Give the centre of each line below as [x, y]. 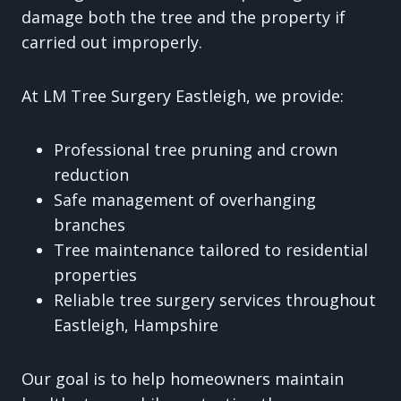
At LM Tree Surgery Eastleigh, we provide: [183, 96]
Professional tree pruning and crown [196, 149]
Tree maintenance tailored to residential [211, 250]
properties [95, 275]
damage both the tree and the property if [183, 17]
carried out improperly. [112, 42]
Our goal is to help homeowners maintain [183, 379]
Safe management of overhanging [185, 200]
